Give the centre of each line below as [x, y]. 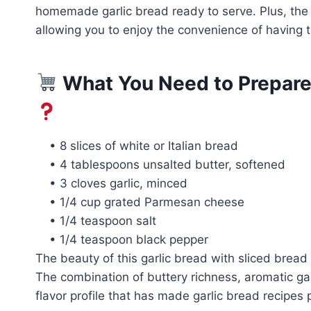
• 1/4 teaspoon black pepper [129, 239]
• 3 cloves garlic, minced [118, 183]
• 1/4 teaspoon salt [103, 220]
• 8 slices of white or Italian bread [144, 145]
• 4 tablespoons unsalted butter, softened [167, 164]
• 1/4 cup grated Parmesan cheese [147, 202]
